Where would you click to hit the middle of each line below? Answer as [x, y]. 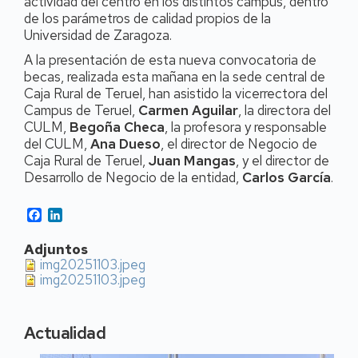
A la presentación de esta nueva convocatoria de [170, 60]
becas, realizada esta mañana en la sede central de [175, 77]
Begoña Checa [117, 127]
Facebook [69, 214]
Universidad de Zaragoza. [98, 35]
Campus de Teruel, [81, 110]
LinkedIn [85, 214]
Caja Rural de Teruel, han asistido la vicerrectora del [176, 93]
